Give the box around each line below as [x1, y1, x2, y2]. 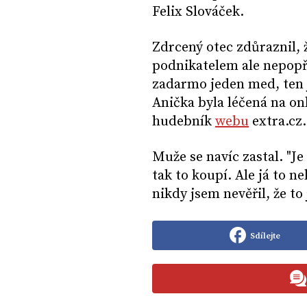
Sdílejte [249, 230, 280, 241]
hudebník [152, 113, 215, 131]
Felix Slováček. [152, 3, 244, 21]
